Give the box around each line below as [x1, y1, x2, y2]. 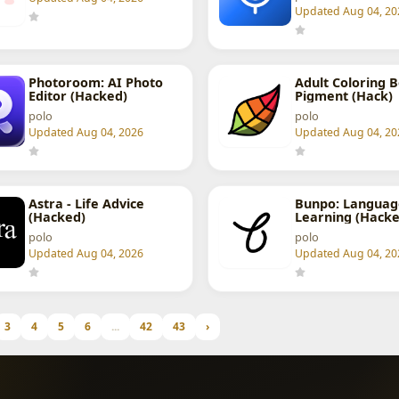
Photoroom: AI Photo [28, 74, 163, 92]
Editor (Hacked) [28, 87, 127, 105]
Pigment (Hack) [294, 87, 393, 105]
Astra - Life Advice [28, 195, 144, 213]
